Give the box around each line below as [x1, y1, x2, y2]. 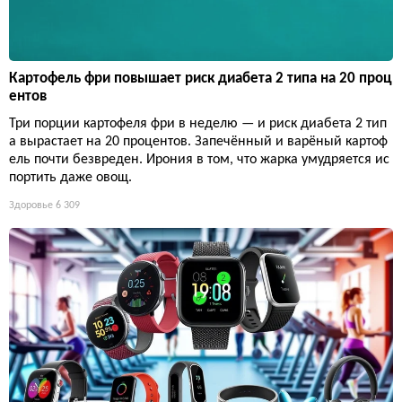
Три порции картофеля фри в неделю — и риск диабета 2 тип [9, 117, 387, 131]
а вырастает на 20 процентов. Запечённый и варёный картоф [9, 135, 388, 149]
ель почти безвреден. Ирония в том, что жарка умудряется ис [9, 153, 389, 167]
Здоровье [9, 200, 53, 211]
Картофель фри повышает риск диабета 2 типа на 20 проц [9, 71, 392, 86]
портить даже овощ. [9, 170, 132, 185]
